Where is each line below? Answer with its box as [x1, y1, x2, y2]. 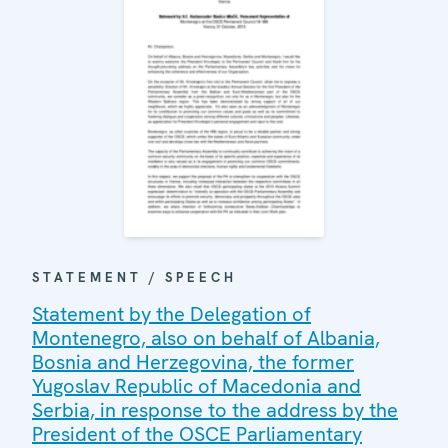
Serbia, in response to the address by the [32, 397, 398, 424]
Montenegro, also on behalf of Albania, [32, 325, 380, 352]
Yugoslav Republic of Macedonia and [32, 373, 361, 400]
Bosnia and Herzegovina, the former [32, 349, 354, 376]
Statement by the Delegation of [32, 301, 311, 328]
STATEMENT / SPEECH [32, 269, 237, 287]
